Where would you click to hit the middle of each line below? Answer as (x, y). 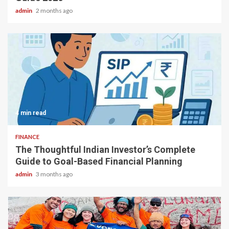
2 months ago (54, 10)
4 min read (31, 113)
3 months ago (54, 174)
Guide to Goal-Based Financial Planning (99, 161)
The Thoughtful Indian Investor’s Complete (105, 149)
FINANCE (27, 136)
